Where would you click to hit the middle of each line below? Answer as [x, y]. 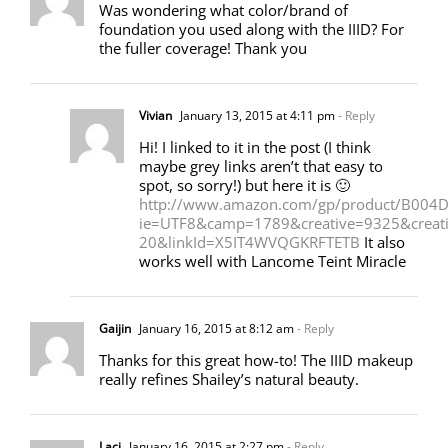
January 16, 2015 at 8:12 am [215, 328]
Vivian [155, 115]
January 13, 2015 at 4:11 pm [256, 115]
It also [382, 241]
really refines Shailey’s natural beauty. [229, 378]
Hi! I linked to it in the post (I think [255, 146]
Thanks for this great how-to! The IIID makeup [256, 359]
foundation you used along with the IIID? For [251, 28]
